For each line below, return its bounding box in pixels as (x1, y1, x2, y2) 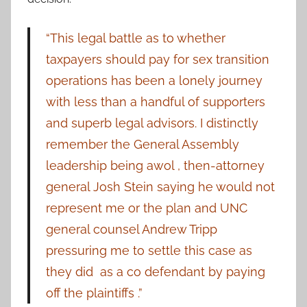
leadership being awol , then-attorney (45, 158, 265, 173)
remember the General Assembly (45, 137, 239, 152)
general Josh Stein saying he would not (45, 180, 275, 195)
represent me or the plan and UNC (45, 201, 247, 216)
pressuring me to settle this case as (45, 243, 252, 258)
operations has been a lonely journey (45, 73, 262, 88)
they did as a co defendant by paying (45, 265, 265, 280)
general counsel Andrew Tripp (45, 222, 217, 237)
